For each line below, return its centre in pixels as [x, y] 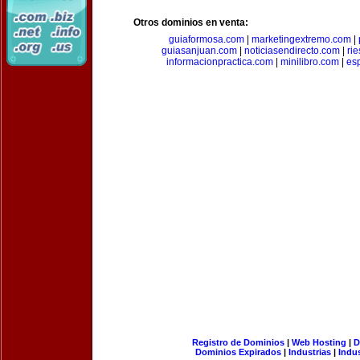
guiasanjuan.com [199, 51]
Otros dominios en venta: [191, 22]
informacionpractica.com [220, 62]
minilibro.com [310, 62]
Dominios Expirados [238, 352]
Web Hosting [319, 342]
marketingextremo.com [301, 39]
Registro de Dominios [238, 342]
